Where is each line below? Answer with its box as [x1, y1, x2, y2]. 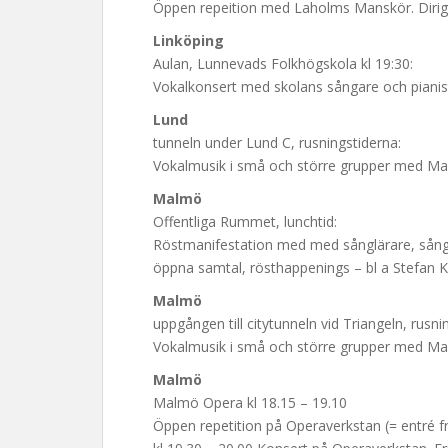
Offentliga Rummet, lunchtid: [153, 212, 337, 231]
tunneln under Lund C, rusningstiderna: [153, 133, 401, 152]
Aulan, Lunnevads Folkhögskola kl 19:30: [153, 54, 413, 73]
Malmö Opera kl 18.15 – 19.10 [153, 393, 347, 412]
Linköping [153, 31, 224, 50]
